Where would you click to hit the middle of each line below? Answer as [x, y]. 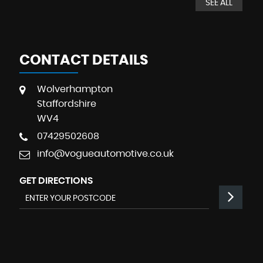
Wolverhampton [75, 89]
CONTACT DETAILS [83, 60]
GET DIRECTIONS [56, 181]
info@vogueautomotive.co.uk [105, 154]
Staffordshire [66, 104]
